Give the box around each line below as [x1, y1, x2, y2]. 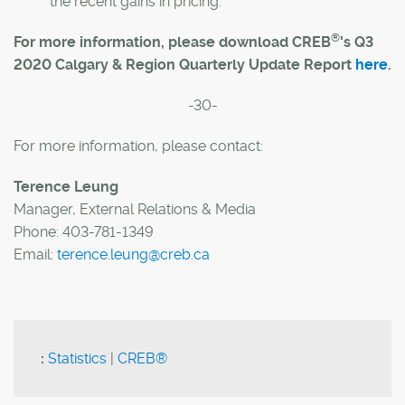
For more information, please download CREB [14, 33, 331, 51]
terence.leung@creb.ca [57, 246, 210, 263]
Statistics [48, 350, 107, 367]
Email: [14, 246, 57, 263]
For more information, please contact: [14, 137, 267, 155]
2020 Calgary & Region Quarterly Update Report [14, 56, 355, 73]
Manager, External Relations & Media [14, 201, 256, 218]
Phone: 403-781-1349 [14, 223, 154, 240]
